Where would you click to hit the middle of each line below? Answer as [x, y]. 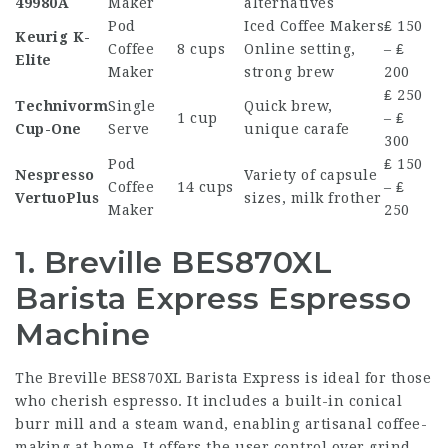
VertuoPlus [57, 198]
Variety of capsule [310, 175]
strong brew [289, 72]
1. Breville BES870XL [173, 262]
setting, [325, 49]
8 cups [201, 49]
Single [131, 106]
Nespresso [55, 175]
